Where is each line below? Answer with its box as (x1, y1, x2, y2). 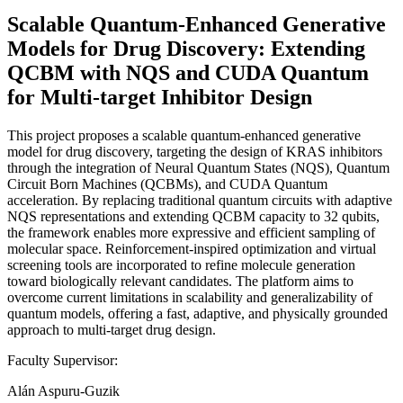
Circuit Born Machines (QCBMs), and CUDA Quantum (7, 175, 327, 192)
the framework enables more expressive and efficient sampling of (7, 224, 375, 240)
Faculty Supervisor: (7, 352, 118, 368)
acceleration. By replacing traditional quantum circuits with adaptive (7, 192, 392, 208)
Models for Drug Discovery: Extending (7, 36, 365, 60)
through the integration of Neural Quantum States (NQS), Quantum (7, 159, 390, 175)
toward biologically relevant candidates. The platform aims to (7, 273, 354, 289)
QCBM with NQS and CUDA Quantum (7, 60, 369, 85)
